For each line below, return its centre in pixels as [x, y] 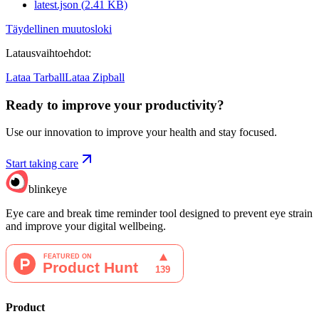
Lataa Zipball [95, 77]
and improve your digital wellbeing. [86, 226]
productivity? [185, 105]
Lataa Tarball [35, 77]
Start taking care [42, 164]
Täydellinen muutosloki [59, 28]
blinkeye [48, 189]
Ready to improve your [74, 105]
